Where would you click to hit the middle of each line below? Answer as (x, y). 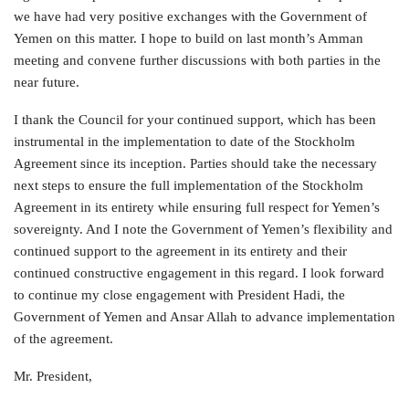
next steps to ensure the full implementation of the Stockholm (189, 185)
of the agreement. (63, 339)
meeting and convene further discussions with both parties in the (197, 60)
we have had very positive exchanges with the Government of (190, 16)
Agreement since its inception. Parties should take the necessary (195, 163)
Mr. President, (53, 376)
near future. (47, 82)
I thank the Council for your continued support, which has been (195, 120)
